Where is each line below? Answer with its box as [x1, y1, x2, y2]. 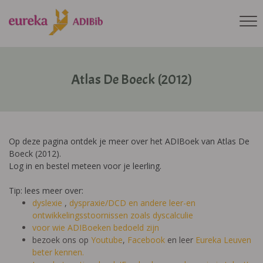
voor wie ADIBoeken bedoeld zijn [32, 222, 159, 233]
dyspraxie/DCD [67, 197, 129, 208]
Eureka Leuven [195, 234, 251, 245]
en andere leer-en [129, 197, 195, 208]
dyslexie [32, 197, 65, 208]
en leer [165, 234, 195, 245]
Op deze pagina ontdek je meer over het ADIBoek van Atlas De [9, 136, 249, 147]
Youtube [91, 234, 123, 245]
